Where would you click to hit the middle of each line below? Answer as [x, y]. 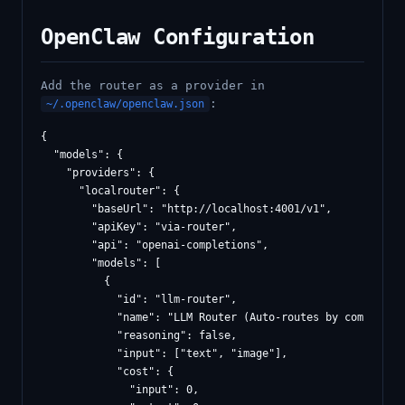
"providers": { [98, 173]
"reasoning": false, [139, 335]
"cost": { [107, 372]
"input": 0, [120, 390]
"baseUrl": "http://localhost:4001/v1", [186, 209]
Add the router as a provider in [153, 85]
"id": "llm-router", [139, 299]
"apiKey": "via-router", [139, 227]
